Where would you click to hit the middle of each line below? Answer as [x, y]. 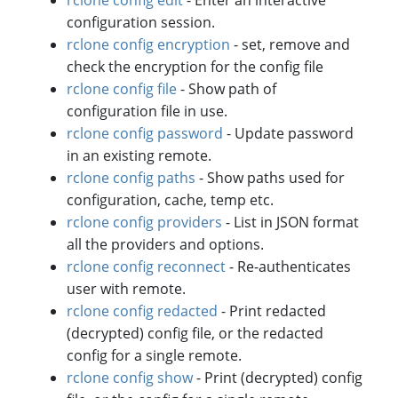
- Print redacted [272, 310]
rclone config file [122, 88]
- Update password [289, 133]
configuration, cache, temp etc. [171, 199]
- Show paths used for [271, 177]
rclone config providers [145, 222]
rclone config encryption [149, 44]
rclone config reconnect [147, 266]
